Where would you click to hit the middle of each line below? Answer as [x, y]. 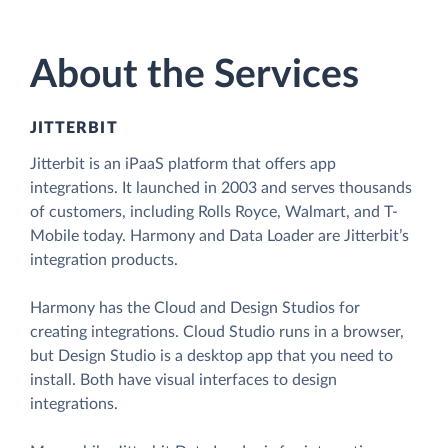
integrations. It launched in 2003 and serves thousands [221, 188]
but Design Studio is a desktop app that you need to [211, 356]
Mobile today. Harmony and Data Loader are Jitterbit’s [219, 236]
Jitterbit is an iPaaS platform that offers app [183, 164]
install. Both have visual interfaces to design [183, 380]
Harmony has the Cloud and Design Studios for [195, 308]
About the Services [194, 76]
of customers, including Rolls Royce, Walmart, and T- [214, 212]
